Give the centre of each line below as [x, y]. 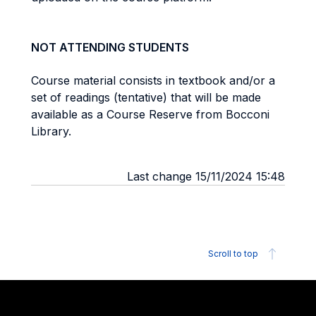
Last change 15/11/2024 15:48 [206, 176]
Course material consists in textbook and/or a [153, 80]
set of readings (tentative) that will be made [146, 97]
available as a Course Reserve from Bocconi [150, 114]
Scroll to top [233, 254]
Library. [51, 131]
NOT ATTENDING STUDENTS [110, 47]
